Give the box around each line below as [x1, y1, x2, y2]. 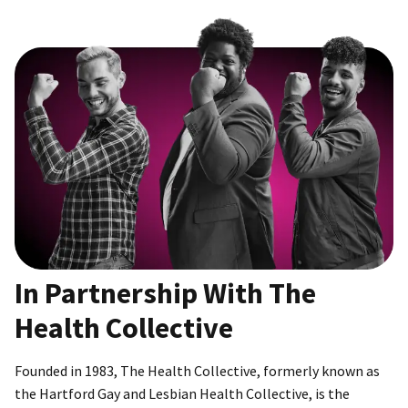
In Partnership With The [15, 275, 316, 312]
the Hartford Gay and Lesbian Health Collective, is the [15, 384, 350, 403]
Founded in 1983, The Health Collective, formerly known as [15, 362, 380, 381]
